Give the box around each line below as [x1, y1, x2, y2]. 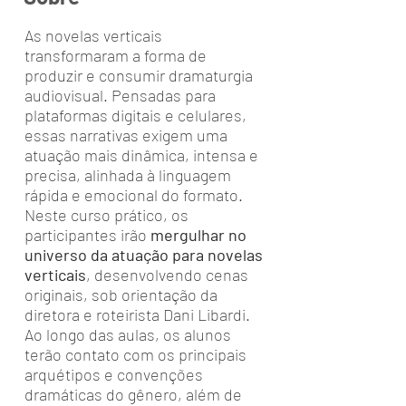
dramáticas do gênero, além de [24, 384, 242, 404]
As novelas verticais [24, 25, 162, 45]
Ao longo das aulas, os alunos [24, 324, 231, 344]
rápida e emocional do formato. [24, 185, 243, 205]
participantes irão [24, 225, 150, 245]
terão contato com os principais [24, 344, 246, 364]
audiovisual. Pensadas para [24, 85, 216, 105]
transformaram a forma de [24, 45, 207, 65]
